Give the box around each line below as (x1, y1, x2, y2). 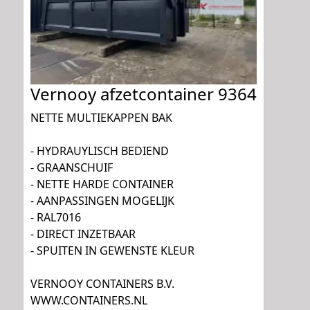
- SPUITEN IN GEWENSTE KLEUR (30, 243, 194, 259)
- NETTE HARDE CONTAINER (30, 176, 174, 192)
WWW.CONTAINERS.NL (30, 293, 147, 309)
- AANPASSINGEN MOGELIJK (30, 193, 174, 209)
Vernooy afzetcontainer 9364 (30, 82, 257, 106)
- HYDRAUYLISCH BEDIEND (30, 143, 169, 159)
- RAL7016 (30, 210, 81, 226)
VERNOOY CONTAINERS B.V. (30, 276, 174, 292)
